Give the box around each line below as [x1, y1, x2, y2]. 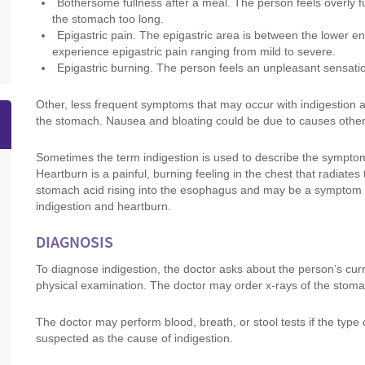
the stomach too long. [52, 12, 164, 25]
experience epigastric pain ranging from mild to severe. [52, 45, 336, 58]
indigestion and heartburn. [36, 200, 171, 213]
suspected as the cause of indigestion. [36, 332, 233, 345]
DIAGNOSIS [36, 235, 113, 252]
